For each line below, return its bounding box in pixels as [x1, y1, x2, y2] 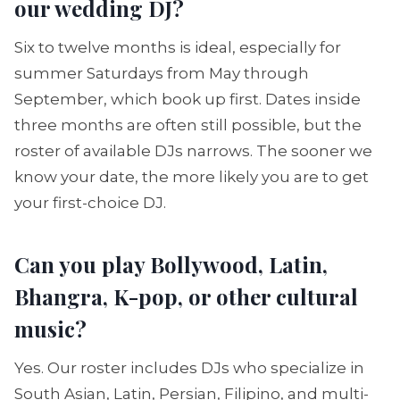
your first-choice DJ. [14, 194, 166, 212]
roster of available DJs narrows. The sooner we [14, 142, 372, 160]
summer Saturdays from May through [14, 64, 309, 82]
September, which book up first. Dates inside [14, 90, 361, 108]
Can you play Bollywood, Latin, [14, 250, 328, 279]
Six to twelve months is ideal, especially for [14, 38, 341, 56]
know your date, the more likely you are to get [14, 168, 369, 186]
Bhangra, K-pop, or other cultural [14, 282, 358, 311]
